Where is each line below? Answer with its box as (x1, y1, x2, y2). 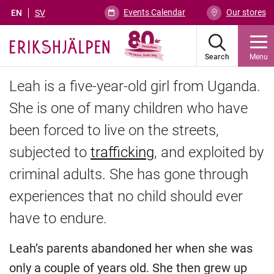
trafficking (91, 144, 154, 161)
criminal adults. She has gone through (9, 166, 248, 183)
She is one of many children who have (9, 100, 248, 117)
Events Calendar (124, 7, 185, 17)
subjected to (9, 144, 91, 161)
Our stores (226, 7, 266, 17)
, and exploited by (154, 144, 264, 161)
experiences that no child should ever (9, 188, 243, 205)
